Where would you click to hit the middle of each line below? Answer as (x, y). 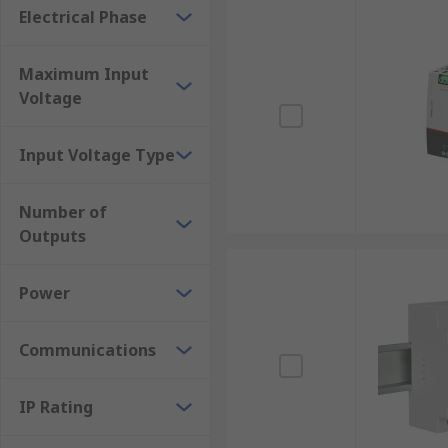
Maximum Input (84, 74)
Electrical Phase (83, 17)
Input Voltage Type (97, 155)
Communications (87, 350)
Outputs (52, 236)
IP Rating (56, 407)
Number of (63, 212)
